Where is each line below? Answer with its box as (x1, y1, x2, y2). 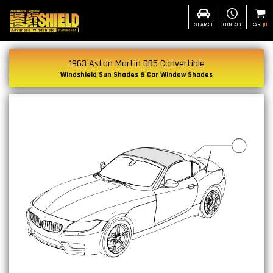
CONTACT (223, 21, 241, 28)
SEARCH (194, 21, 213, 28)
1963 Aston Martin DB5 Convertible (68, 57, 205, 70)
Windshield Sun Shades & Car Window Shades (60, 70, 213, 79)
